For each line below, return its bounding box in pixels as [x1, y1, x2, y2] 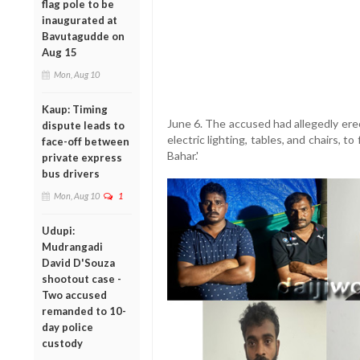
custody [42, 336, 83, 350]
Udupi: [42, 223, 75, 237]
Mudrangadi [42, 239, 103, 253]
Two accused [42, 288, 107, 301]
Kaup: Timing [42, 102, 108, 116]
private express [42, 150, 122, 164]
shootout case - [42, 272, 121, 285]
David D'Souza [42, 256, 115, 269]
